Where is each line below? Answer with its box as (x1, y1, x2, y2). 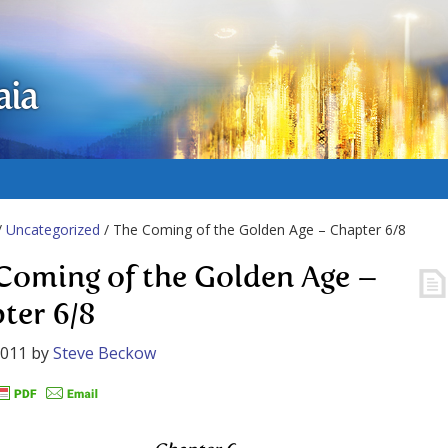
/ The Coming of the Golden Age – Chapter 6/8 (100, 220, 406, 239)
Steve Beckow (53, 342, 156, 364)
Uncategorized (6, 220, 100, 239)
